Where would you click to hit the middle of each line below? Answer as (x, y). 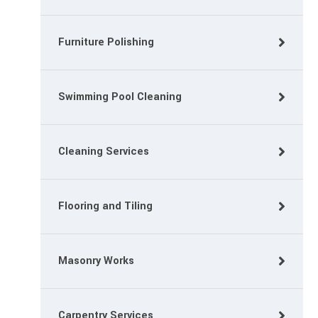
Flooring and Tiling (105, 206)
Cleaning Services (104, 152)
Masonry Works (96, 261)
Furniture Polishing (106, 42)
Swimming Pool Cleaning (120, 97)
